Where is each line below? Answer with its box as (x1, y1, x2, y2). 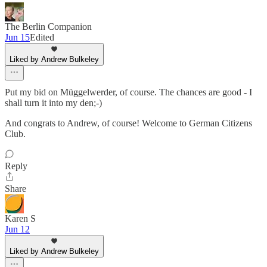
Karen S (5, 213, 36, 224)
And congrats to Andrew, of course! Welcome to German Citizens (5, 118, 252, 129)
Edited (30, 32, 54, 43)
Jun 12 (5, 224, 30, 235)
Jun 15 (5, 32, 30, 43)
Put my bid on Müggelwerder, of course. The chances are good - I (5, 87, 252, 98)
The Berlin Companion (5, 21, 92, 32)
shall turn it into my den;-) (5, 98, 102, 108)
